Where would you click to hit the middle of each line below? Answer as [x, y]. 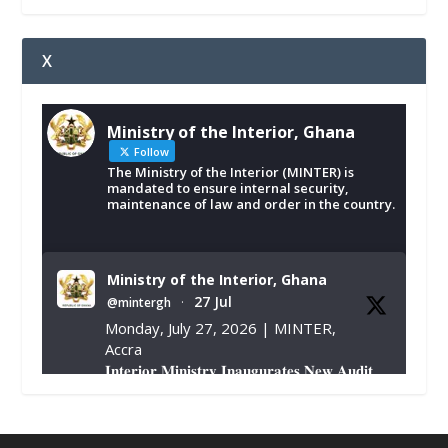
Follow [150, 152]
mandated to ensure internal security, [228, 188]
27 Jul [213, 302]
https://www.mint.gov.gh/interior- [225, 434]
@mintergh [139, 303]
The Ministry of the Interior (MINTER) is [231, 172]
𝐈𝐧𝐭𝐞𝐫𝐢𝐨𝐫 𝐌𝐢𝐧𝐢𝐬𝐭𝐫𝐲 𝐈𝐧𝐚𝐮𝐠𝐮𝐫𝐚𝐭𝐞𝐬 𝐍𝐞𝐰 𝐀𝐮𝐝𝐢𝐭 [239, 370]
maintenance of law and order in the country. [251, 204]
